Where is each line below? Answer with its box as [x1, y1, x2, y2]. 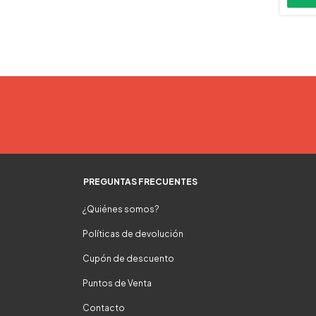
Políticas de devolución [83, 229, 183, 239]
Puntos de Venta [83, 278, 152, 288]
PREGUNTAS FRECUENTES [83, 176, 197, 187]
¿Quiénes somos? [83, 204, 159, 214]
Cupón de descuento [83, 253, 174, 264]
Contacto [83, 303, 125, 313]
